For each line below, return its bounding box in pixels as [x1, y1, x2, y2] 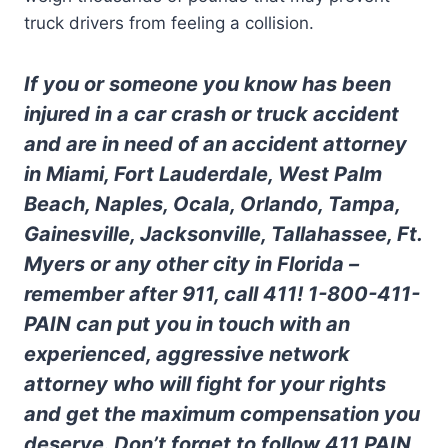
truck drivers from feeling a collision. [24, 12, 314, 33]
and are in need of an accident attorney [24, 131, 407, 156]
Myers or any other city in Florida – [24, 251, 359, 276]
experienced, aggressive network [24, 341, 350, 366]
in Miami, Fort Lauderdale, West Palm [24, 161, 382, 186]
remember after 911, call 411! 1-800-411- [24, 281, 420, 306]
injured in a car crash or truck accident [24, 101, 399, 126]
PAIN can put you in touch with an [24, 311, 350, 336]
